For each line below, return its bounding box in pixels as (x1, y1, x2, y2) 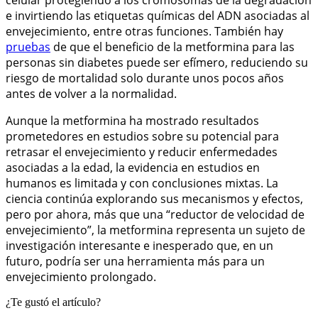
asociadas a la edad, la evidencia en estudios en (6, 159, 260, 175)
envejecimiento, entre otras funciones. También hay (6, 23, 283, 39)
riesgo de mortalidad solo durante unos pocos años (6, 70, 284, 86)
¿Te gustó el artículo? (6, 295, 101, 308)
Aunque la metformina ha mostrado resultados (6, 112, 259, 128)
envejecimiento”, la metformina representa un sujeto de (6, 221, 305, 238)
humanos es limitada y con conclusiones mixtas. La (6, 175, 278, 191)
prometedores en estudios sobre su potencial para (6, 128, 279, 144)
